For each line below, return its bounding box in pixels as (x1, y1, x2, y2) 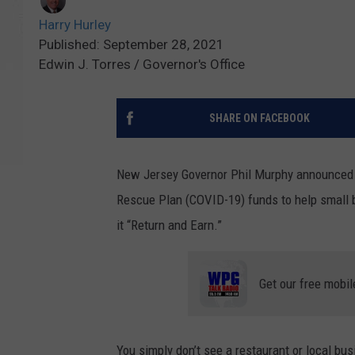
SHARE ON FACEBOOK (208, 112, 310, 125)
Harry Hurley (39, 17, 111, 33)
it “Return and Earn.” (116, 217, 222, 234)
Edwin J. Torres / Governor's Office (39, 56, 245, 73)
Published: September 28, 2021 (39, 36, 224, 53)
